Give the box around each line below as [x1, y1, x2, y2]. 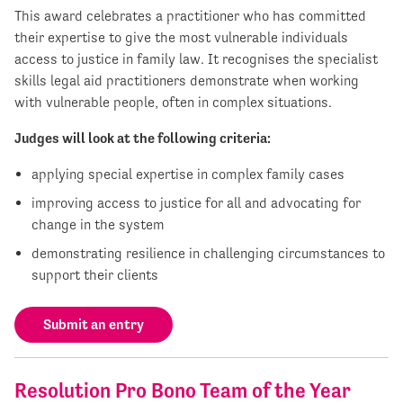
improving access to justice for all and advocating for [31, 193, 362, 211]
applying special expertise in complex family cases [31, 165, 345, 183]
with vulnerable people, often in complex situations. [14, 93, 332, 111]
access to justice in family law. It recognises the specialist [14, 49, 378, 67]
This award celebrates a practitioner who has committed [14, 6, 366, 24]
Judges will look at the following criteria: [14, 129, 271, 147]
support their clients [31, 265, 159, 283]
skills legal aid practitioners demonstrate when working [14, 71, 359, 89]
